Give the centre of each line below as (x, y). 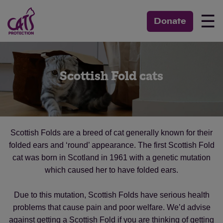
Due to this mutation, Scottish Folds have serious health (111, 195)
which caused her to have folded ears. (111, 170)
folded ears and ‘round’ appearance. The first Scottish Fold (111, 145)
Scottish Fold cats (111, 77)
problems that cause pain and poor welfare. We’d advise (111, 207)
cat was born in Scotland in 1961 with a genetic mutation (111, 158)
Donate (170, 21)
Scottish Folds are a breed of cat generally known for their (111, 133)
